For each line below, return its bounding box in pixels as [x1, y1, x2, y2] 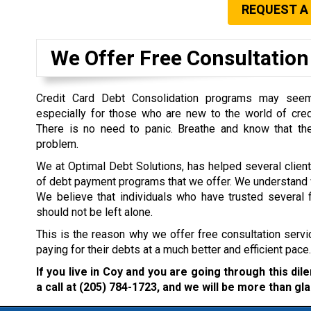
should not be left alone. [36, 205, 153, 219]
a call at [36, 280, 79, 294]
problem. [36, 137, 78, 151]
